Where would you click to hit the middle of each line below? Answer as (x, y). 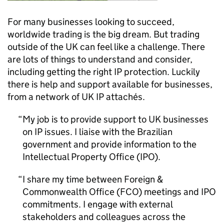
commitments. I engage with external (97, 204)
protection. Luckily (161, 72)
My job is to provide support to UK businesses (115, 119)
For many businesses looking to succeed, (91, 22)
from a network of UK (52, 97)
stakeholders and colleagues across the (104, 217)
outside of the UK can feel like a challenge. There (106, 47)
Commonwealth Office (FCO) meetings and (112, 192)
